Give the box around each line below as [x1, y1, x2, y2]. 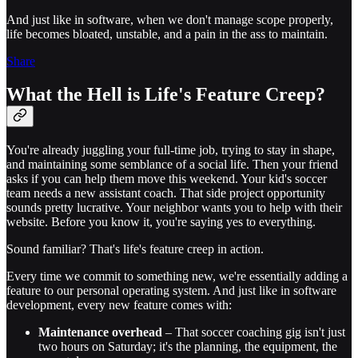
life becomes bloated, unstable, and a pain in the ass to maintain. [6, 26, 328, 41]
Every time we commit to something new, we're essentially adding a [6, 269, 348, 284]
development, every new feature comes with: [6, 298, 232, 312]
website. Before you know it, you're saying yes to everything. [6, 215, 316, 229]
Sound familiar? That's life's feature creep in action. [6, 242, 264, 257]
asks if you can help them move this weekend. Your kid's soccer [6, 172, 327, 186]
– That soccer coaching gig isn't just [162, 325, 345, 340]
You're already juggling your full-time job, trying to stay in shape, [6, 143, 335, 157]
